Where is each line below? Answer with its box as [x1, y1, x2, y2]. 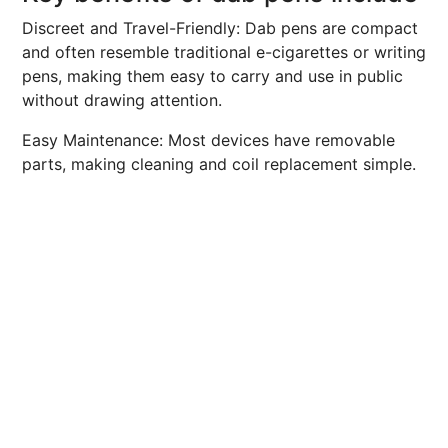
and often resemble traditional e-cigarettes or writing [22, 42, 426, 62]
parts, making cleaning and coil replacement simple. [22, 154, 416, 174]
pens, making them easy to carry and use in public [22, 66, 403, 86]
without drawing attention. [22, 90, 222, 110]
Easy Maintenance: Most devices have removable [22, 130, 395, 150]
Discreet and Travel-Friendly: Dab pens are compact [22, 18, 418, 38]
